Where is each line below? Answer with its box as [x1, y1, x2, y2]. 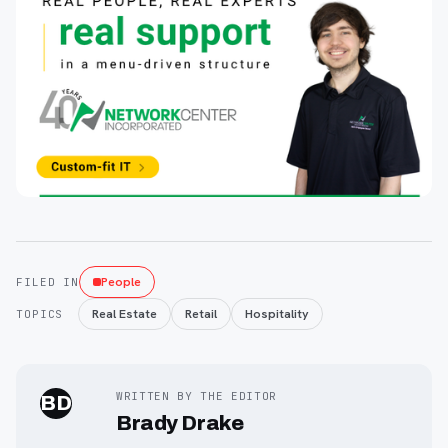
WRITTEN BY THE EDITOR [116, 389, 277, 404]
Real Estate [92, 305, 157, 323]
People [101, 273, 142, 291]
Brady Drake [116, 412, 244, 435]
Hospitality [245, 305, 309, 323]
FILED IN [16, 275, 80, 290]
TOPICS [16, 307, 64, 322]
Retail [185, 305, 217, 323]
